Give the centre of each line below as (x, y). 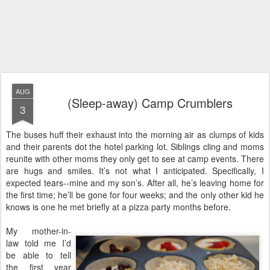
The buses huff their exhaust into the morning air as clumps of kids (135, 134)
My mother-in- (39, 231)
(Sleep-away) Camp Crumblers (150, 103)
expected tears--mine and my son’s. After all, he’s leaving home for (135, 183)
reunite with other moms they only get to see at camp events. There (135, 159)
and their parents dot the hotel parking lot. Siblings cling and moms (135, 146)
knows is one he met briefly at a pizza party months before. (118, 207)
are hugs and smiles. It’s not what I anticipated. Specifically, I (135, 171)
